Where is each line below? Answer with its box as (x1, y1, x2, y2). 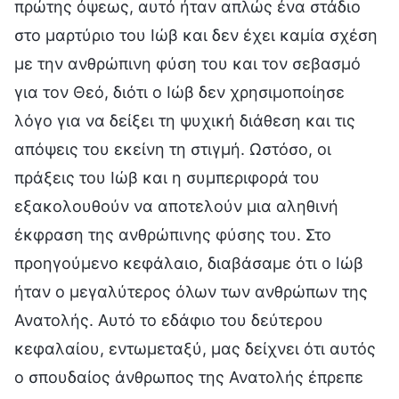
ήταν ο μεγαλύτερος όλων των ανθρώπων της (14, 281, 368, 301)
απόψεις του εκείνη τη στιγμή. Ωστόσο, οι (14, 139, 331, 159)
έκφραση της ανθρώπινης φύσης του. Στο (14, 224, 331, 244)
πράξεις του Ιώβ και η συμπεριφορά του (14, 167, 320, 187)
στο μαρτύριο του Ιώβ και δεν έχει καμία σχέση (14, 25, 378, 45)
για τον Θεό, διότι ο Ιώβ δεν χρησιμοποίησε (14, 82, 345, 102)
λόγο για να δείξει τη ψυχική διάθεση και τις (14, 110, 355, 130)
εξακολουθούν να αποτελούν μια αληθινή (14, 196, 338, 216)
